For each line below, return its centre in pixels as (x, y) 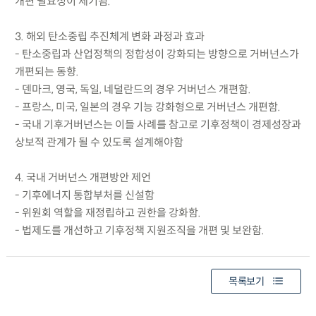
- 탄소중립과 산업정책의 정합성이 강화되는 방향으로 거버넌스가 (157, 54)
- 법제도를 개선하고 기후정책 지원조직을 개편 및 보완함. (139, 230)
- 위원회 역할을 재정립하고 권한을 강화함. (108, 212)
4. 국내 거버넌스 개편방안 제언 (83, 177)
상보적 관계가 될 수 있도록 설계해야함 (99, 142)
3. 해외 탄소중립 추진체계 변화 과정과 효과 (109, 36)
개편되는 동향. (47, 71)
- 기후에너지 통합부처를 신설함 (84, 195)
